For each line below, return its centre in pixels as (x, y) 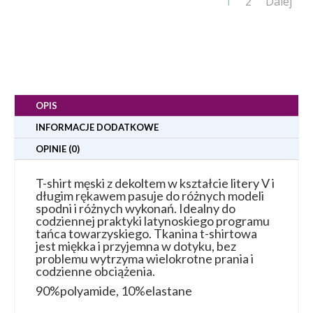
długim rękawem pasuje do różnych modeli (150, 196)
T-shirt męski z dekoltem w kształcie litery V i (155, 183)
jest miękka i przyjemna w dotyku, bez (136, 246)
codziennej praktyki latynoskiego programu (153, 221)
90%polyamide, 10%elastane (114, 291)
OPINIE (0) (58, 149)
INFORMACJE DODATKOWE (97, 128)
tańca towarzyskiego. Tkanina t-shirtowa (146, 234)
